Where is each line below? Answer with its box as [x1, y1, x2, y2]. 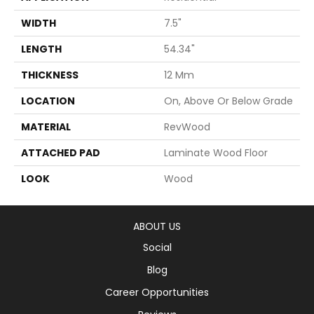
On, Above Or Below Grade [164, 93, 293, 108]
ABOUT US [133, 219, 181, 233]
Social [142, 240, 172, 254]
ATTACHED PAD [21, 145, 100, 160]
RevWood [164, 119, 210, 134]
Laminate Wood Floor [164, 145, 268, 160]
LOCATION [21, 93, 75, 108]
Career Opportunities [105, 285, 209, 299]
